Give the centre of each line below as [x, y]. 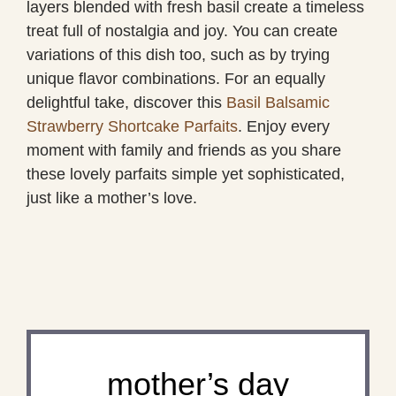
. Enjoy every [284, 126]
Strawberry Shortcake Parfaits [132, 126]
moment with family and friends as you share [184, 150]
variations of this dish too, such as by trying [178, 54]
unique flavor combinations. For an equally [176, 78]
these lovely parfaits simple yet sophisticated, [186, 174]
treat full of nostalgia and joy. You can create [182, 30]
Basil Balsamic [278, 102]
